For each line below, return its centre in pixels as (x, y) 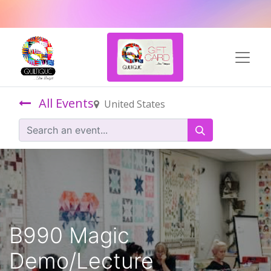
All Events (66, 103)
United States (135, 104)
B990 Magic (69, 236)
